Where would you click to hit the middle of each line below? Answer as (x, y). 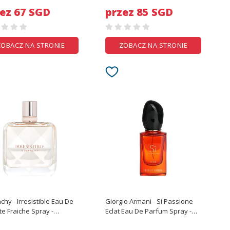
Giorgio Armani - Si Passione (149, 201)
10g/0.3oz (120, 6)
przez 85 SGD (139, 12)
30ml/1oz (120, 221)
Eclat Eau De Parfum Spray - (148, 211)
